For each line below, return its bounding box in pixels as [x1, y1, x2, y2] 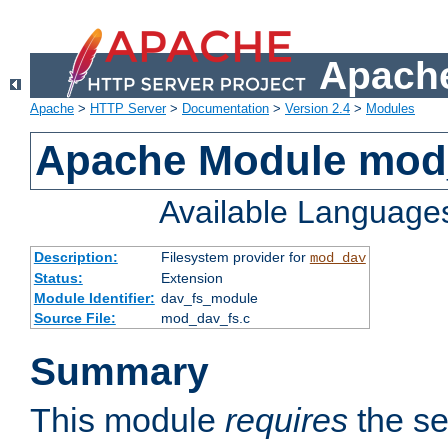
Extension [160, 270, 223, 287]
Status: [33, 270, 83, 287]
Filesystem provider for [160, 249, 310, 266]
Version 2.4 [285, 101, 350, 117]
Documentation [182, 101, 269, 117]
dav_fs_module [160, 290, 258, 307]
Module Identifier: [33, 290, 155, 307]
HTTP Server [90, 101, 166, 117]
